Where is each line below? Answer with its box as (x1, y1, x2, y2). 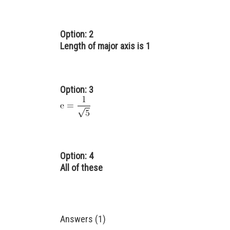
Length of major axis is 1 (60, 40, 150, 51)
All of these (60, 162, 103, 173)
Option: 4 (60, 150, 93, 161)
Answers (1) (60, 213, 106, 224)
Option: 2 (60, 28, 93, 40)
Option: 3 (60, 84, 93, 95)
